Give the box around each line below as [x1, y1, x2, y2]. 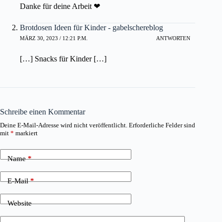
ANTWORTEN [156, 35, 191, 42]
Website [7, 199, 32, 208]
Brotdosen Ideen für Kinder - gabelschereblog [20, 23, 163, 32]
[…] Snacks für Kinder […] [20, 54, 107, 63]
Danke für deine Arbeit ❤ [20, 1, 100, 10]
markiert [14, 129, 38, 137]
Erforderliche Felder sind [129, 121, 195, 129]
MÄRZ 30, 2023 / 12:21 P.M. [20, 35, 88, 42]
